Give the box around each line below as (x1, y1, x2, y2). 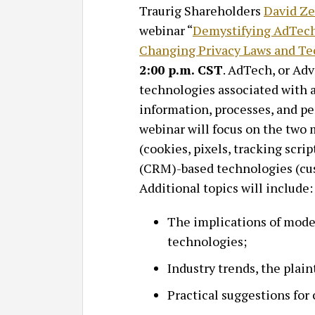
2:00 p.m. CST (139, 60, 223, 78)
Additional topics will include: (139, 179, 313, 196)
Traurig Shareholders (139, 1, 264, 19)
